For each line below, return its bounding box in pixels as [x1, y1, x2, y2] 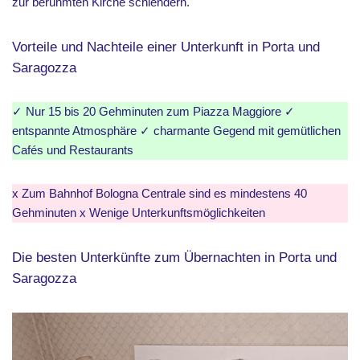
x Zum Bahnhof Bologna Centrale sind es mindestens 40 [12, 186, 307, 200]
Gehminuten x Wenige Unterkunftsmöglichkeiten [12, 205, 265, 219]
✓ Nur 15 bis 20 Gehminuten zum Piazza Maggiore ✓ [12, 104, 295, 118]
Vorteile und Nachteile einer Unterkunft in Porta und [12, 39, 320, 54]
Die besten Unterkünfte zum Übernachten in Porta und [12, 249, 337, 264]
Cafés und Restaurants [12, 142, 133, 157]
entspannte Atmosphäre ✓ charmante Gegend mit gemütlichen [12, 123, 341, 137]
